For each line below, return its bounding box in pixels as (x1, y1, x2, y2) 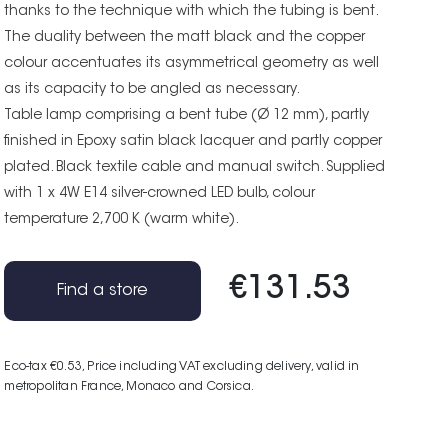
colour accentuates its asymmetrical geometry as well (4, 56, 380, 71)
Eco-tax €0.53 (4, 360, 82, 373)
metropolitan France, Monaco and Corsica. (4, 380, 255, 393)
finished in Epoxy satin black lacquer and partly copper (4, 134, 383, 149)
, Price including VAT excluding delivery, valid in (81, 360, 360, 373)
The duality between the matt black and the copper (4, 30, 366, 45)
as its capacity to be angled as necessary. (4, 82, 301, 97)
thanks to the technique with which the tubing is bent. (4, 4, 378, 19)
